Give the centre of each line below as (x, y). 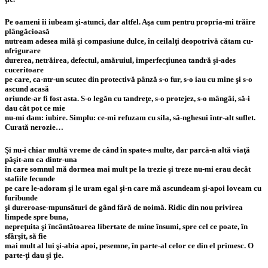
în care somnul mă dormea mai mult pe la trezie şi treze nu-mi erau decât (128, 169)
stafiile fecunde (30, 179)
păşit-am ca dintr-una (41, 160)
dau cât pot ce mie (35, 108)
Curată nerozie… (34, 127)
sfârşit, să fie (26, 236)
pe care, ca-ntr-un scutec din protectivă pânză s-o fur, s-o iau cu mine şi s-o (129, 80)
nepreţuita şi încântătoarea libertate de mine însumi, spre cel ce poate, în (126, 227)
